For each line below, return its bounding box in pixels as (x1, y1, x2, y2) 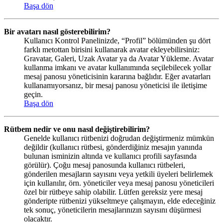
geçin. (24, 90, 43, 99)
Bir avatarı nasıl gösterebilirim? (4, 27, 111, 36)
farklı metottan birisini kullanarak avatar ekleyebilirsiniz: (24, 45, 200, 54)
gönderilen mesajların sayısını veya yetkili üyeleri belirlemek (24, 169, 213, 178)
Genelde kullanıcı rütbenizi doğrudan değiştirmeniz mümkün (24, 133, 214, 142)
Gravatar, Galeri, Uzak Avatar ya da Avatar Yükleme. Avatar (24, 54, 214, 63)
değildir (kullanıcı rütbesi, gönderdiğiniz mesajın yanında (24, 142, 202, 151)
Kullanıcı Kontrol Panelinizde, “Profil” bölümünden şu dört (24, 36, 211, 45)
